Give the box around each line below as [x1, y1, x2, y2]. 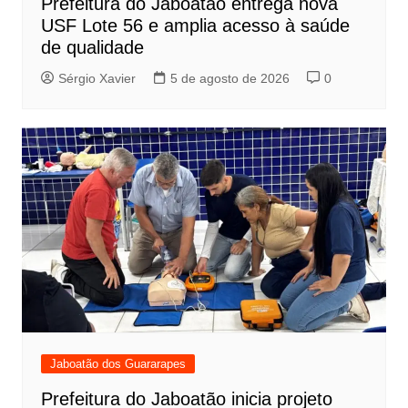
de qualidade [40, 36, 144, 57]
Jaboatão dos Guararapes [49, 356, 186, 371]
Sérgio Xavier [57, 70, 136, 86]
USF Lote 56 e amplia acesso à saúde [40, 15, 350, 36]
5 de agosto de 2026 [169, 70, 290, 86]
